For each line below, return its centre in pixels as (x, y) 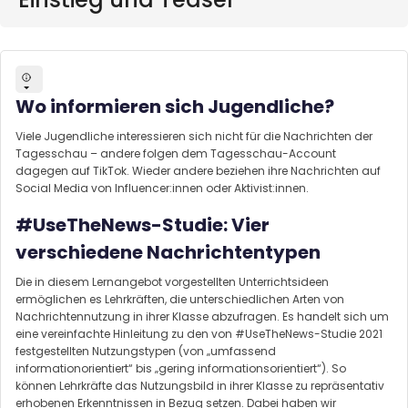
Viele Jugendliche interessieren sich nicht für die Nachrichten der (194, 137)
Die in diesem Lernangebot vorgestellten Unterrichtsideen (172, 282)
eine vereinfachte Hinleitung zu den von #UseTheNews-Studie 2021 (199, 334)
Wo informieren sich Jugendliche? (175, 107)
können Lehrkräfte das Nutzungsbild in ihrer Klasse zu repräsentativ (200, 386)
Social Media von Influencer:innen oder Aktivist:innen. (162, 189)
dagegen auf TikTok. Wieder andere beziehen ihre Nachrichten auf (198, 171)
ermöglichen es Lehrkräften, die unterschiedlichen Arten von (180, 300)
